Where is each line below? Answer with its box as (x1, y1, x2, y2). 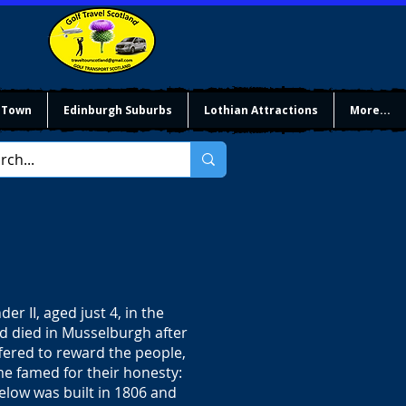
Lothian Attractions (204, 102, 318, 118)
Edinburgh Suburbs (63, 102, 172, 118)
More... (350, 102, 391, 118)
